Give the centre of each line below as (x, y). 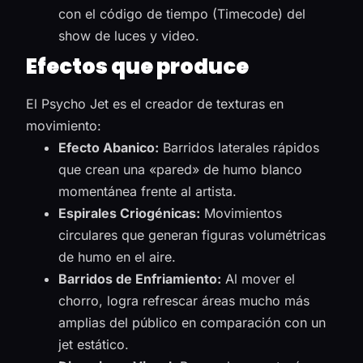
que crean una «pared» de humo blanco (181, 169)
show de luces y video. (129, 35)
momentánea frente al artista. (148, 191)
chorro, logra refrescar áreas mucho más (184, 300)
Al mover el (258, 278)
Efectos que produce (138, 66)
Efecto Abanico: (109, 147)
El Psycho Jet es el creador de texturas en (155, 103)
